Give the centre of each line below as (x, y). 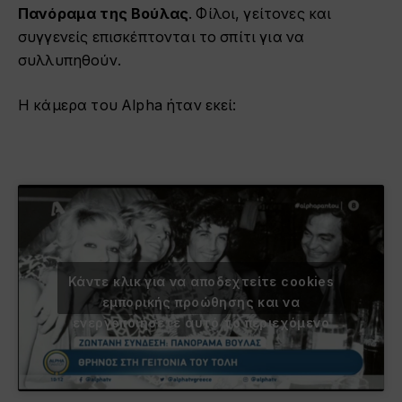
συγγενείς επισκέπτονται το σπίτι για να (162, 37)
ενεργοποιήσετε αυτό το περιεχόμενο (201, 322)
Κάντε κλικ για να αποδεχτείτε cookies (201, 281)
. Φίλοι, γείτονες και (260, 13)
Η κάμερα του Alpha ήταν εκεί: (127, 106)
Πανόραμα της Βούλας (104, 13)
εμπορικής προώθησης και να (201, 301)
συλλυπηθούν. (70, 60)
